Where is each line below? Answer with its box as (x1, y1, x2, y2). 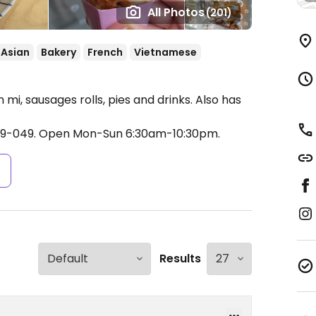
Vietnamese (134, 45, 197, 59)
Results (159, 250, 201, 267)
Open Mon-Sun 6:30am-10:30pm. (39, 126, 220, 142)
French (87, 45, 123, 59)
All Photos (147, 4, 205, 20)
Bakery (41, 45, 76, 59)
